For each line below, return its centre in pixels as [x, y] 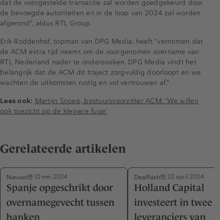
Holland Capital [169, 187]
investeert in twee [173, 202]
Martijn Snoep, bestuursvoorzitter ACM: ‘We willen [116, 101]
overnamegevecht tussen [60, 202]
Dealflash [147, 177]
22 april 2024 [185, 177]
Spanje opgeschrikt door [60, 187]
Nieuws [17, 177]
